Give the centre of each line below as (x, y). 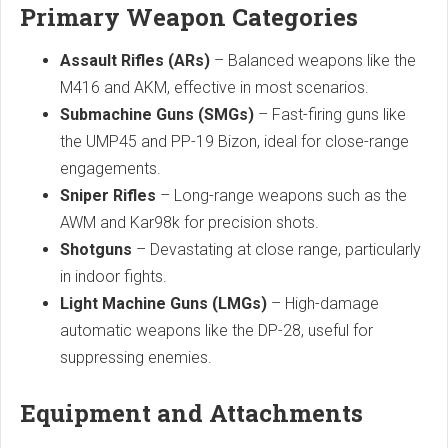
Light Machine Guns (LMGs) (163, 304)
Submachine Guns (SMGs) (157, 115)
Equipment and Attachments (191, 413)
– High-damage (323, 304)
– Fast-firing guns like (330, 115)
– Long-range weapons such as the (281, 196)
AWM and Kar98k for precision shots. (189, 223)
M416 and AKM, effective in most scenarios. (214, 88)
